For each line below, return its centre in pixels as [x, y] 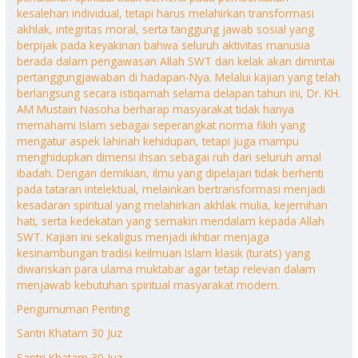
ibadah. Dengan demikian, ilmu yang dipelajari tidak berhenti [171, 173]
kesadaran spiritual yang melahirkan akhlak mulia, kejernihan [173, 205]
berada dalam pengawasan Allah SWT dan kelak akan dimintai [176, 61]
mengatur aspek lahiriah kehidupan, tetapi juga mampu [158, 141]
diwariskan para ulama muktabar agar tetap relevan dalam [167, 268]
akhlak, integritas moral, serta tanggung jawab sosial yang [166, 29]
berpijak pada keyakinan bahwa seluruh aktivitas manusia [164, 45]
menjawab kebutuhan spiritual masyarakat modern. [149, 284]
